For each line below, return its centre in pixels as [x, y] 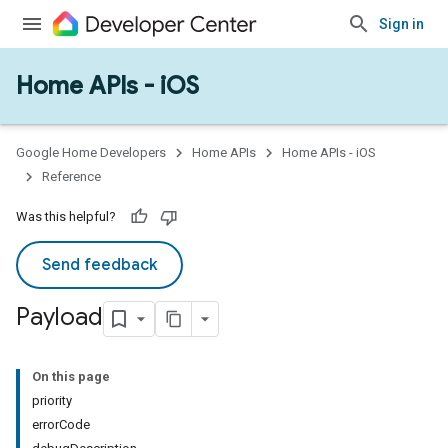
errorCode [61, 424]
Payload [59, 317]
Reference [71, 176]
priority [52, 400]
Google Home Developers [91, 152]
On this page [71, 376]
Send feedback [99, 265]
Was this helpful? [66, 216]
